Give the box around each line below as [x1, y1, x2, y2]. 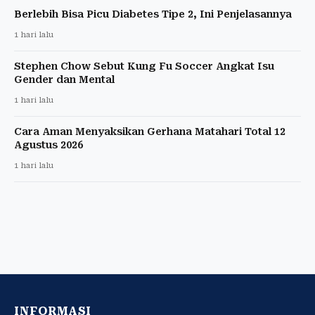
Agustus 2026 [14, 139, 83, 150]
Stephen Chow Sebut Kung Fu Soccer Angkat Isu [14, 60, 274, 72]
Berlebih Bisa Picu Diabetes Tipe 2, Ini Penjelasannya [14, 8, 292, 20]
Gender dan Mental [14, 73, 115, 85]
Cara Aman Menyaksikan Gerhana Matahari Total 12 [14, 125, 285, 137]
